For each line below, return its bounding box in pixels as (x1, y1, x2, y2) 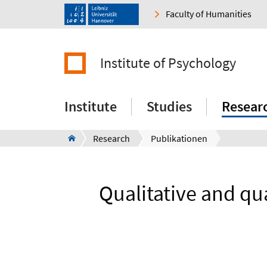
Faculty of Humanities (166, 8, 252, 20)
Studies (147, 97, 192, 116)
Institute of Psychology (100, 54, 236, 73)
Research (93, 132, 130, 145)
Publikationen (151, 132, 207, 145)
